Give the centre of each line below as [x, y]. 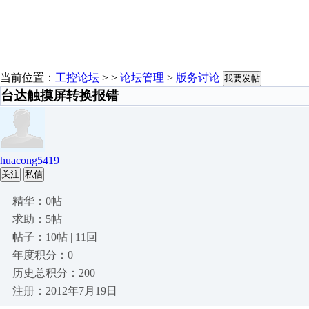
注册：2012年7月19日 [65, 291]
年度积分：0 [43, 255]
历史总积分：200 [54, 273]
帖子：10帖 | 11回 [55, 237]
